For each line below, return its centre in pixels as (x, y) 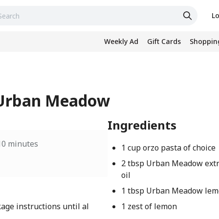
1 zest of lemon (149, 206)
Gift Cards (164, 41)
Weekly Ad (121, 41)
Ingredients (142, 125)
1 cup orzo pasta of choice (169, 148)
